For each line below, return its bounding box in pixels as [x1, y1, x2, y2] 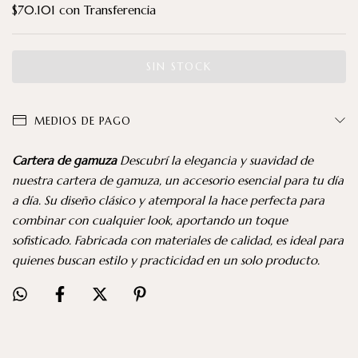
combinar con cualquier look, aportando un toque [12, 213, 288, 229]
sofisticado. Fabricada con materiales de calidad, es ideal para [12, 233, 344, 249]
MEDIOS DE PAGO [34, 114, 131, 129]
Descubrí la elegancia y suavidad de [117, 153, 313, 169]
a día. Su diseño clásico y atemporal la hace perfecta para [12, 193, 324, 209]
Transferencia [84, 2, 156, 18]
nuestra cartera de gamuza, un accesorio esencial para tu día [12, 173, 344, 189]
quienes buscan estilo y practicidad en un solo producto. [12, 253, 320, 268]
